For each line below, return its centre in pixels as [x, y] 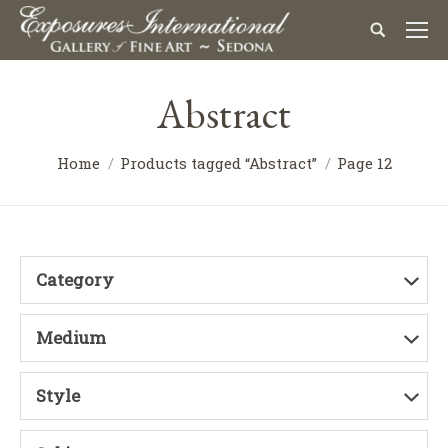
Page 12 [364, 163]
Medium [71, 337]
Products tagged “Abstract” [218, 163]
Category [75, 279]
